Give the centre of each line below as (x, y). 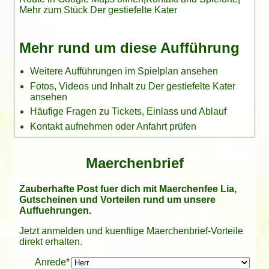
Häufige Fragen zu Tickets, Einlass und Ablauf (128, 112)
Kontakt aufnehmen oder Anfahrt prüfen (113, 126)
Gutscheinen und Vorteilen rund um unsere (117, 200)
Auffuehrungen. (55, 210)
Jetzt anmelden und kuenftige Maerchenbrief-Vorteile (131, 231)
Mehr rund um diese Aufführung (129, 48)
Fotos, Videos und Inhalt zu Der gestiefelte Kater (133, 86)
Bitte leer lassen (53, 262)
